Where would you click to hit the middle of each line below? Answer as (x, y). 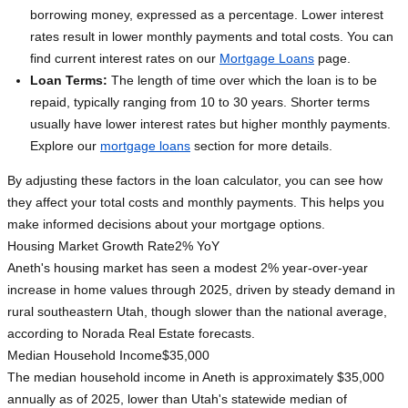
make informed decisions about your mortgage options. (166, 224)
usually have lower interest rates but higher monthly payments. (210, 124)
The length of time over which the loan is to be (242, 81)
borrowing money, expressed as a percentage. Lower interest (207, 15)
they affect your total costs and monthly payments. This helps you (196, 203)
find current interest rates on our (125, 59)
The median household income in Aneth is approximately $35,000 (196, 377)
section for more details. (261, 146)
